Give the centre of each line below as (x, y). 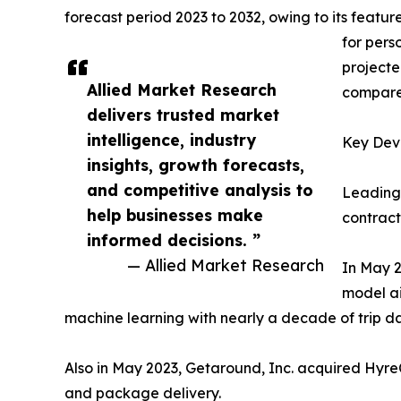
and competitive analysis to (200, 190)
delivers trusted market (183, 115)
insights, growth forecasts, (196, 165)
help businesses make (175, 215)
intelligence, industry (171, 140)
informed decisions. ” (174, 240)
